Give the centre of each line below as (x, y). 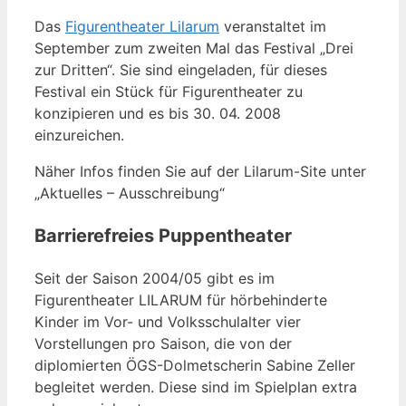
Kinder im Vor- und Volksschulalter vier (168, 321)
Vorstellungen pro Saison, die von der (163, 343)
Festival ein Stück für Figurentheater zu (169, 91)
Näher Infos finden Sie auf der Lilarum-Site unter (200, 171)
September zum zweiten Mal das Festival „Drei (194, 48)
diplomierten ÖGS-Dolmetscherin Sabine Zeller (195, 365)
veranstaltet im (273, 26)
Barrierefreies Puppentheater (163, 235)
